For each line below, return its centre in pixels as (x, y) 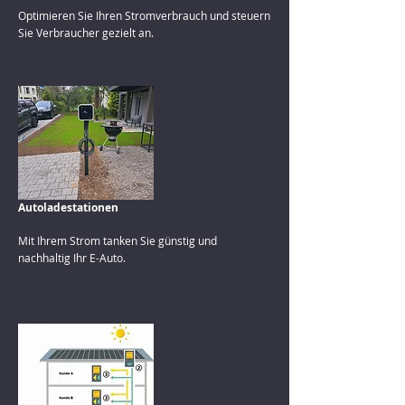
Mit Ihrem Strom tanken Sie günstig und (118, 240)
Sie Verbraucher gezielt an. (86, 33)
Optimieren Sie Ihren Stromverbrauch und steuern (144, 15)
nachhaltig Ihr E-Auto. (72, 258)
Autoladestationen (68, 207)
